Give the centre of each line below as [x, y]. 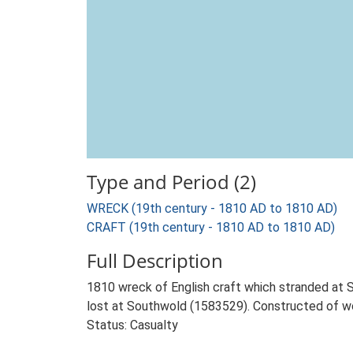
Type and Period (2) [171, 182]
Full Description [155, 260]
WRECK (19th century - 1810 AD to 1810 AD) [212, 208]
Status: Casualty [132, 325]
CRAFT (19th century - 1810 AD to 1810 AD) [211, 227]
